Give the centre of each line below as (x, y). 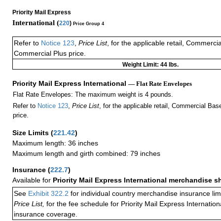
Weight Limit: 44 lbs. (150, 65)
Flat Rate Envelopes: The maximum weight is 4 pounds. (93, 95)
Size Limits (32, 133)
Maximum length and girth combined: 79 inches (86, 154)
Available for (33, 180)
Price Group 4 (89, 23)
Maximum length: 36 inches (55, 143)
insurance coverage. (46, 214)
